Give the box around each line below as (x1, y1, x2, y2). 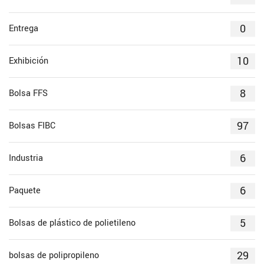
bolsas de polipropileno (9, 249, 99, 262)
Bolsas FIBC (9, 120, 55, 133)
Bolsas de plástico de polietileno (9, 217, 136, 230)
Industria (9, 152, 43, 165)
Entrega (9, 22, 38, 35)
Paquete (9, 184, 41, 197)
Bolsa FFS (9, 87, 48, 100)
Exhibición (9, 55, 48, 68)
